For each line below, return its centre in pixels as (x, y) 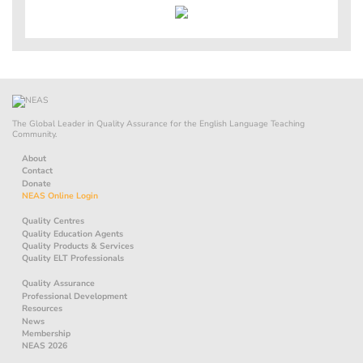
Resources (42, 309)
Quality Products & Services (78, 246)
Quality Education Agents (73, 233)
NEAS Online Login (60, 196)
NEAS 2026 (45, 346)
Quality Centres (53, 221)
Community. (34, 134)
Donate (36, 183)
